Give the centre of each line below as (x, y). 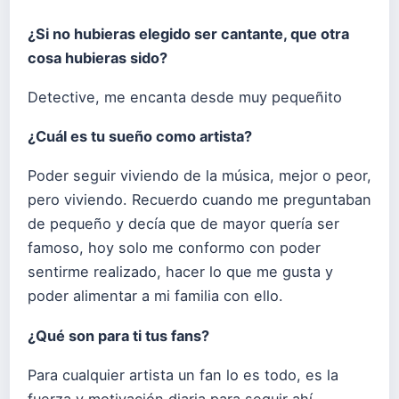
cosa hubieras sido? (98, 58)
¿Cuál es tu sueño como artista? (140, 137)
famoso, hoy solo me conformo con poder (174, 248)
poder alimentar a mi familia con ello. (155, 296)
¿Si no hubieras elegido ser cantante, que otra (188, 34)
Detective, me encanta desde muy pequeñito (185, 98)
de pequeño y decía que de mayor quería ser (183, 224)
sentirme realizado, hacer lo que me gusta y (180, 272)
